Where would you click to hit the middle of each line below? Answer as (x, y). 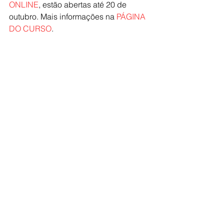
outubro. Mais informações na (63, 16)
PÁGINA (132, 16)
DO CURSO (30, 28)
